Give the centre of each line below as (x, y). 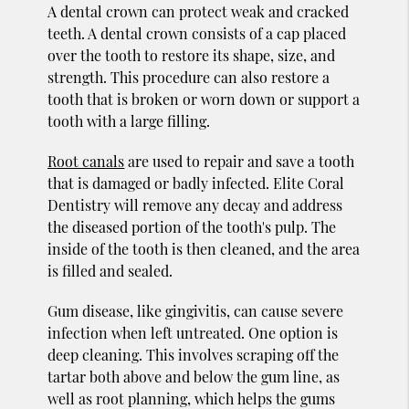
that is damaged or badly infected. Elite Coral (196, 183)
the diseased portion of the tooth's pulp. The (192, 226)
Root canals (86, 161)
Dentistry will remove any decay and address (195, 204)
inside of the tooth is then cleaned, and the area (204, 248)
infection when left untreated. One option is (193, 332)
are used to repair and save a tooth (240, 161)
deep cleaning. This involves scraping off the (194, 354)
